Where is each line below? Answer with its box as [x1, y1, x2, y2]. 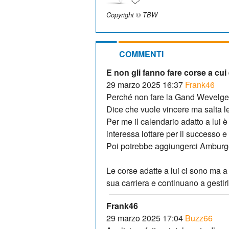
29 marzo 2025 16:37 [106, 78, 183, 90]
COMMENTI [119, 48, 164, 60]
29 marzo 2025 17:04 [106, 212, 183, 224]
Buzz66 [185, 212, 213, 224]
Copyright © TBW [106, 10, 157, 19]
